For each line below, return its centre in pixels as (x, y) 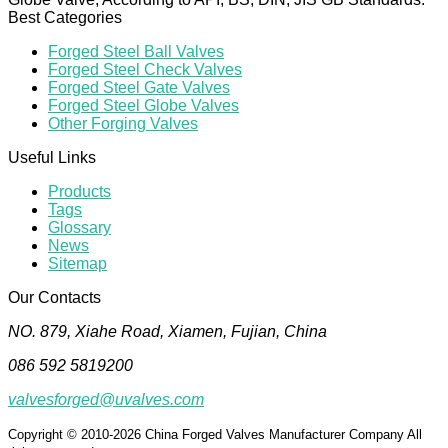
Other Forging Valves (123, 124)
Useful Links (52, 158)
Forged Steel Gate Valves (139, 88)
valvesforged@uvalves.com (106, 400)
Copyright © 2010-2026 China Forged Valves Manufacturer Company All (215, 435)
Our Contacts (54, 298)
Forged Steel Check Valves (145, 70)
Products (79, 192)
